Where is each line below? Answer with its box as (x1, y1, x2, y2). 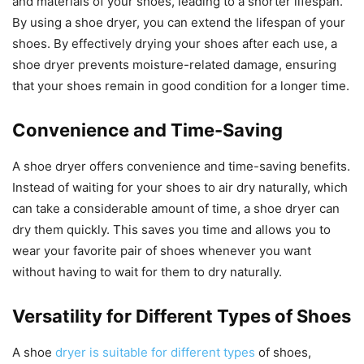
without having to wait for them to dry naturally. (12, 264, 282, 280)
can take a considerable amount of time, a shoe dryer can (12, 201, 340, 217)
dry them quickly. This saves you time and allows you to (12, 222, 331, 238)
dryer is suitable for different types (55, 344, 255, 361)
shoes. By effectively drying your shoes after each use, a (12, 36, 337, 52)
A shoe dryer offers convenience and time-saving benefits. (12, 158, 350, 175)
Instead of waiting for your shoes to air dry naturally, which (12, 180, 348, 196)
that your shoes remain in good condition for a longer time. (12, 78, 349, 94)
